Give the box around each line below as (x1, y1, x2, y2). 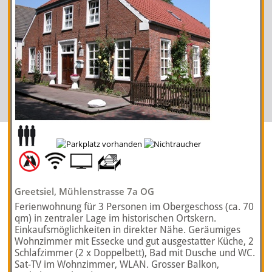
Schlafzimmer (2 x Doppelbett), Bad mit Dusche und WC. (15, 247, 256, 259)
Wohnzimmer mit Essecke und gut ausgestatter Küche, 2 (15, 236, 254, 248)
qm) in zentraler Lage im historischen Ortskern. (15, 212, 217, 225)
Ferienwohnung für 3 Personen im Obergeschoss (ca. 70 (15, 201, 254, 213)
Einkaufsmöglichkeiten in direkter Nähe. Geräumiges (15, 224, 241, 236)
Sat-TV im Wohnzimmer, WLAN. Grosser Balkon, (15, 259, 220, 271)
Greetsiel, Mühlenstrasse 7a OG (15, 186, 155, 198)
